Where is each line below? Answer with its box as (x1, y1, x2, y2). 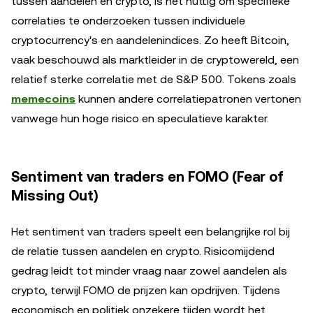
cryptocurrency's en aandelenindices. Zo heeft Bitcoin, (11, 33, 289, 47)
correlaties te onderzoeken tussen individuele (11, 13, 245, 27)
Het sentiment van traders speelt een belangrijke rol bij (11, 224, 290, 238)
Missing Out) (11, 187, 99, 204)
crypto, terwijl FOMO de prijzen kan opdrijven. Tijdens (11, 283, 280, 297)
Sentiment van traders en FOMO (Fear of (11, 168, 284, 185)
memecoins (11, 92, 75, 105)
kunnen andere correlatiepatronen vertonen (75, 92, 301, 105)
